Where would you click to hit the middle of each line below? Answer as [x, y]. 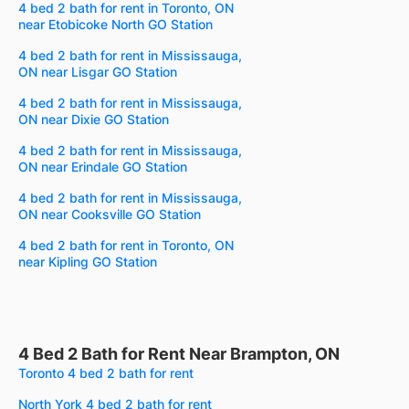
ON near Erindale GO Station [103, 166]
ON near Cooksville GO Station [110, 214]
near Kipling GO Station [88, 261]
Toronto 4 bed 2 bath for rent [106, 372]
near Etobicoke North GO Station [115, 24]
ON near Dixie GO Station [94, 119]
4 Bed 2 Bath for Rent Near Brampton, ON [179, 353]
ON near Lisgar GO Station [98, 71]
